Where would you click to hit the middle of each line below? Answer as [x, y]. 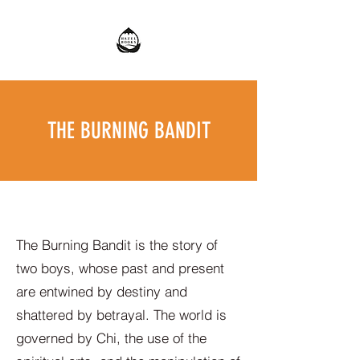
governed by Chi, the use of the [111, 338]
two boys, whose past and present [120, 268]
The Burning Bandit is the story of [117, 245]
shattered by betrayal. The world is [121, 315]
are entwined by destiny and [102, 291]
